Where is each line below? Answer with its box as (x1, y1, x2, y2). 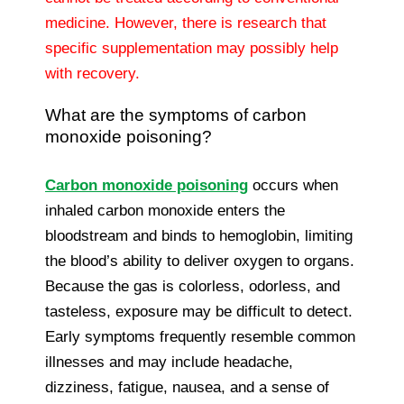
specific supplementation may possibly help (45, 39, 338, 57)
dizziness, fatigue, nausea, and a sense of (45, 378, 329, 396)
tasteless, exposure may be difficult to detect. (45, 302, 353, 320)
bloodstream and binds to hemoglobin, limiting (45, 226, 353, 244)
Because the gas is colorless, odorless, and (45, 277, 340, 295)
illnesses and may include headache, (45, 353, 293, 371)
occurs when (248, 176, 338, 194)
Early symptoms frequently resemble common (45, 327, 355, 345)
